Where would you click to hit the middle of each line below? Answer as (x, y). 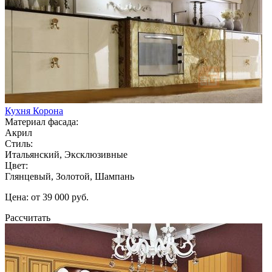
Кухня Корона (34, 110)
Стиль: (19, 143)
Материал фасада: (42, 121)
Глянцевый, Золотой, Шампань (70, 176)
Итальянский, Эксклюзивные (66, 154)
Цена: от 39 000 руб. (47, 197)
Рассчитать (28, 217)
